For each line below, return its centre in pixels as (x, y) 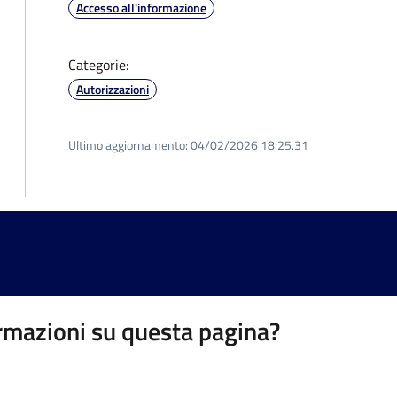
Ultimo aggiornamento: (128, 145)
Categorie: (98, 65)
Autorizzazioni (113, 89)
